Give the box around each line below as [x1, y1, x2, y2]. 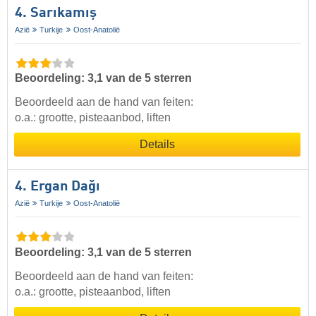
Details [140, 138, 175, 151]
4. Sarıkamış [15, 6, 97, 21]
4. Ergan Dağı [15, 180, 100, 195]
